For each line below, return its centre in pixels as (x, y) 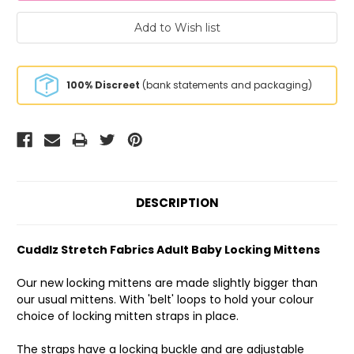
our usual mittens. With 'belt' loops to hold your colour (165, 300)
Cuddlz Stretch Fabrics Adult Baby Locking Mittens (168, 250)
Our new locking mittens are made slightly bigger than (167, 283)
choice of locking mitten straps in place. (128, 316)
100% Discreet (103, 85)
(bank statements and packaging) (226, 85)
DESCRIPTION (177, 203)
